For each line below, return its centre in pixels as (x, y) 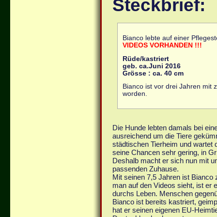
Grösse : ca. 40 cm (153, 73)
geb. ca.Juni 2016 (152, 66)
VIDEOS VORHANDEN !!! (162, 45)
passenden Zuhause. (146, 169)
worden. (137, 94)
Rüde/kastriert (146, 59)
